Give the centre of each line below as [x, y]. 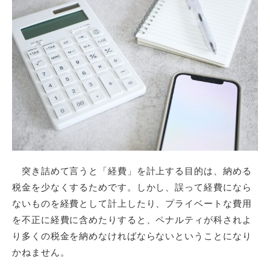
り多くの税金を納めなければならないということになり [132, 236]
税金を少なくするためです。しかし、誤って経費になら [132, 187]
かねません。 [41, 252]
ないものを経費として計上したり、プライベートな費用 [132, 203]
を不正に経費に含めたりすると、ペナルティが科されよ [132, 219]
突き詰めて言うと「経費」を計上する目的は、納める [132, 171]
